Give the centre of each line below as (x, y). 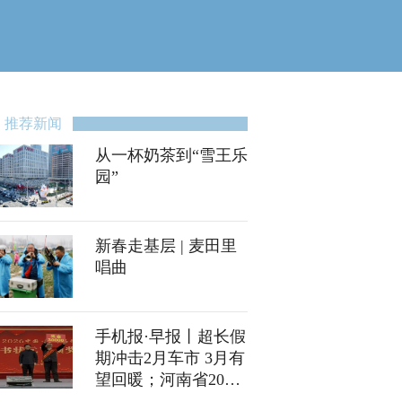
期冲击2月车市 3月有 (170, 358)
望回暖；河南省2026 (168, 380)
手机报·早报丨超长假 (170, 336)
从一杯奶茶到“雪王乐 (171, 155)
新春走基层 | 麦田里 (166, 246)
